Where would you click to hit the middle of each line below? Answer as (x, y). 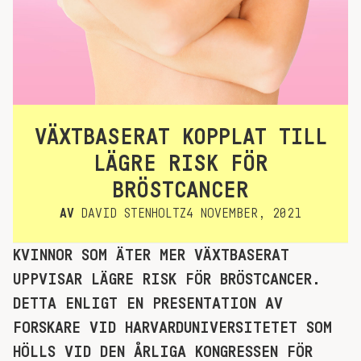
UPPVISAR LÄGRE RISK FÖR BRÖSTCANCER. (167, 280)
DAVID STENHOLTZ (130, 214)
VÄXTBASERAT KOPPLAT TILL (180, 137)
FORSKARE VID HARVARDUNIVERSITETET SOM (172, 328)
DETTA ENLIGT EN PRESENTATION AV (148, 304)
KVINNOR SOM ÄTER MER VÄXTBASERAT (151, 255)
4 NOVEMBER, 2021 (244, 214)
